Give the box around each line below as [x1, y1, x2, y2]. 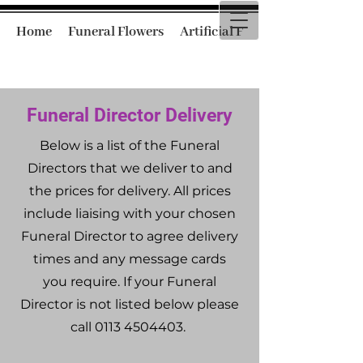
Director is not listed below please [20, 297, 239, 312]
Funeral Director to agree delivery [21, 228, 238, 244]
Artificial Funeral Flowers [180, 23, 331, 41]
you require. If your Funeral [43, 274, 216, 289]
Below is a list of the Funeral [40, 138, 220, 153]
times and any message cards [33, 251, 226, 267]
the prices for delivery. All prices [28, 183, 231, 199]
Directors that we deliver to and [27, 160, 233, 176]
